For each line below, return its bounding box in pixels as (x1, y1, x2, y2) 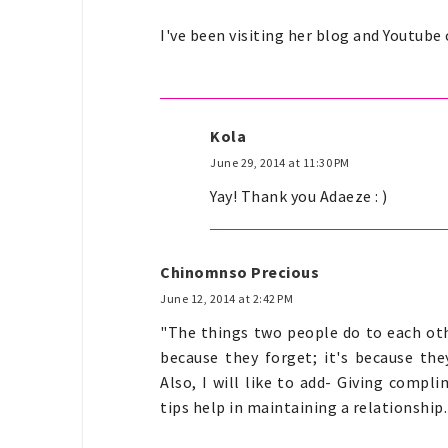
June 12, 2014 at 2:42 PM (160, 290, 293, 306)
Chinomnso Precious (160, 261, 319, 282)
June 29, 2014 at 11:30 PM (210, 154, 350, 170)
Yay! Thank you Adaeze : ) (210, 185, 388, 206)
